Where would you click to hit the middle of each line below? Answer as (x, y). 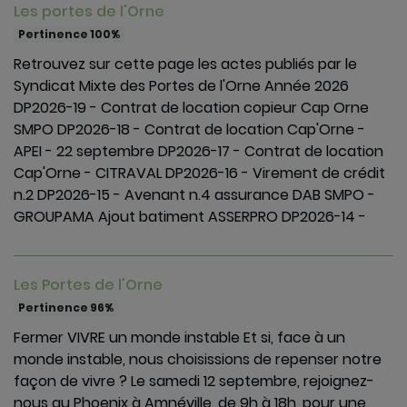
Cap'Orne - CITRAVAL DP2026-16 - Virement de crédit (199, 173)
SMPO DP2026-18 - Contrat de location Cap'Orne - (189, 129)
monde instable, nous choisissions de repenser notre (198, 359)
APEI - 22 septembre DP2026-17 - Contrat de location (199, 151)
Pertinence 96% (65, 308)
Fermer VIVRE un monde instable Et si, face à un (179, 338)
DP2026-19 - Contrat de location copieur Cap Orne (191, 108)
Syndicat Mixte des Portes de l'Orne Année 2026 (181, 86)
